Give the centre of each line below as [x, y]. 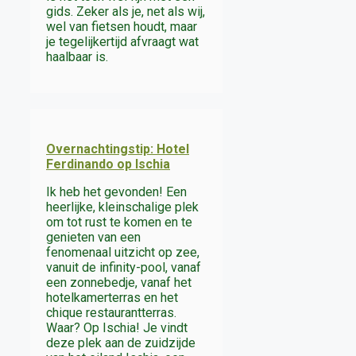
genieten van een [93, 238]
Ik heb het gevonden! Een [116, 192]
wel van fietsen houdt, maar [122, 26]
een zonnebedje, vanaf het [119, 283]
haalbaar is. [77, 56]
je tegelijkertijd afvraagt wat [122, 41]
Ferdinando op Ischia [108, 164]
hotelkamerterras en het [112, 298]
